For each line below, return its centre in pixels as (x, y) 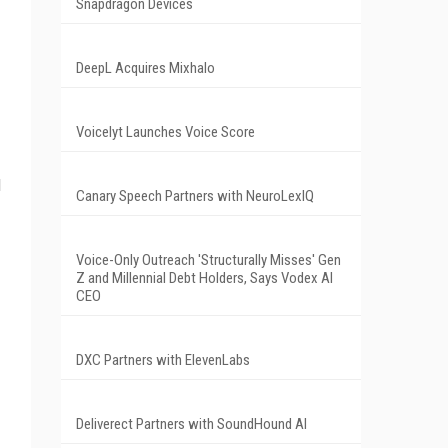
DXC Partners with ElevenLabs (163, 359)
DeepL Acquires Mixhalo (145, 67)
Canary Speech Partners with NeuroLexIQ (195, 195)
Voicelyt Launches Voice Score (165, 131)
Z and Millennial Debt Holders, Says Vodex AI (204, 277)
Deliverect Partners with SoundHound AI (191, 423)
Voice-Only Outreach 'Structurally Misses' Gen (208, 259)
